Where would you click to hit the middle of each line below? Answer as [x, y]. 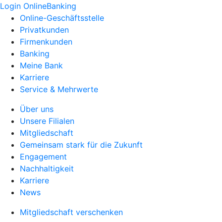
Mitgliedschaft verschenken [71, 212]
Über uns [37, 109]
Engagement [43, 157]
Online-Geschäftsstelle [62, 18]
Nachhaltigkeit [47, 168]
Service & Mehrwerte [59, 89]
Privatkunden [44, 30]
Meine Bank [41, 65]
